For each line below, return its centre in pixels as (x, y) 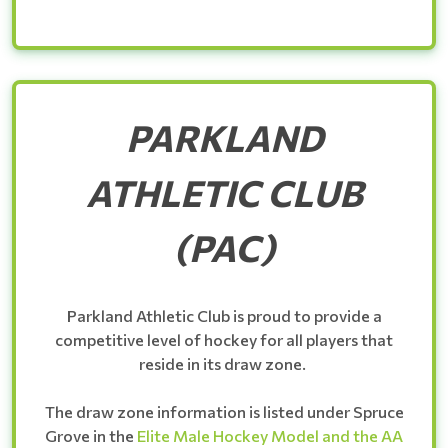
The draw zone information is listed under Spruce (224, 411)
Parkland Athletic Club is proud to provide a (224, 315)
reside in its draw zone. (224, 363)
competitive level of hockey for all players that (224, 339)
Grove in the (91, 435)
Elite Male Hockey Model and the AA (270, 435)
